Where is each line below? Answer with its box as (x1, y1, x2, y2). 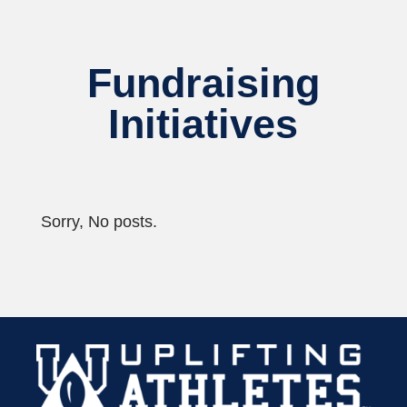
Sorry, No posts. (40, 212, 157, 231)
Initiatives (108, 100, 299, 147)
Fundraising (86, 59, 320, 106)
